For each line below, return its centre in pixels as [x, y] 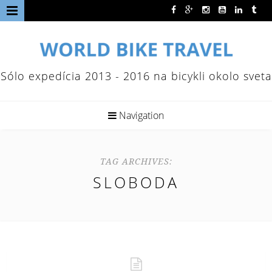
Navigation [140, 115]
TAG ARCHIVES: [136, 161]
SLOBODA [136, 182]
